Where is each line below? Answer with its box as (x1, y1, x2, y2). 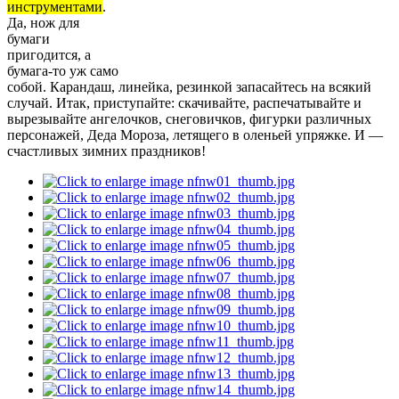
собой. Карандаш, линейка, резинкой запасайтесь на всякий (7, 79, 371, 95)
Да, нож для (7, 15, 79, 31)
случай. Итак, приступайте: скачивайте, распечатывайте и (7, 95, 362, 111)
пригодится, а (7, 47, 91, 63)
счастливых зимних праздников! (7, 143, 206, 159)
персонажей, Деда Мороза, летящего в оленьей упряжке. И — (7, 127, 383, 143)
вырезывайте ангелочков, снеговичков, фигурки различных (7, 111, 371, 127)
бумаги (7, 31, 50, 47)
